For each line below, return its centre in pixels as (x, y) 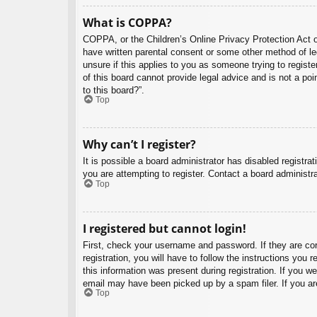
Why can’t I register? (139, 145)
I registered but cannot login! (165, 228)
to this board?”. (114, 90)
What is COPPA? (127, 22)
